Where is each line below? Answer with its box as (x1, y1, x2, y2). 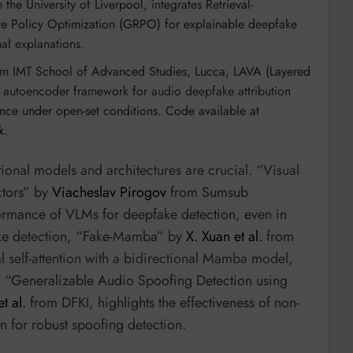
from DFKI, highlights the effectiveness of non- (26, 292, 299, 314)
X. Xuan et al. (186, 226, 262, 247)
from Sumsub (166, 182, 248, 203)
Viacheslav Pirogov (52, 182, 166, 203)
